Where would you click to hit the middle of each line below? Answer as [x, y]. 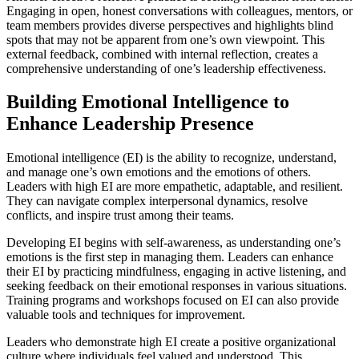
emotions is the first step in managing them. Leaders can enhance [170, 257]
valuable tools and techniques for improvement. [126, 315]
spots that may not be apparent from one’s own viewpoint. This [165, 39]
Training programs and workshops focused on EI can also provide [173, 301]
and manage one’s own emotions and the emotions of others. [159, 172]
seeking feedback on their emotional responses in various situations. [177, 286]
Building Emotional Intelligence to [148, 102]
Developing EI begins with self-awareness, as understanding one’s [173, 243]
